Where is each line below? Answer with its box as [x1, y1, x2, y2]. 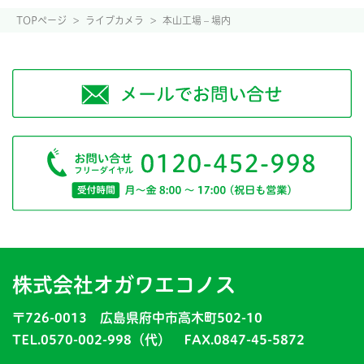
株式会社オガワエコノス [12, 274, 236, 295]
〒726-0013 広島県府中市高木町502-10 [12, 311, 262, 325]
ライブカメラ [85, 15, 144, 26]
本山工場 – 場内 [162, 15, 231, 26]
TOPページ [16, 15, 67, 26]
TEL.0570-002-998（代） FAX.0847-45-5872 [12, 333, 305, 347]
